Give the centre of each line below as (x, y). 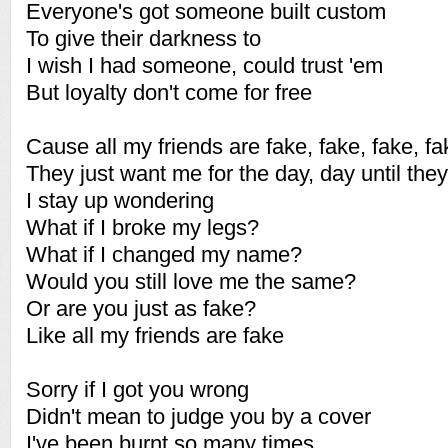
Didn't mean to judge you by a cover (198, 416)
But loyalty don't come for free (169, 92)
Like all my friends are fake (155, 335)
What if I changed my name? (164, 254)
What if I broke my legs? (142, 227)
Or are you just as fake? (141, 308)
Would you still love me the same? (191, 281)
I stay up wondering (120, 200)
